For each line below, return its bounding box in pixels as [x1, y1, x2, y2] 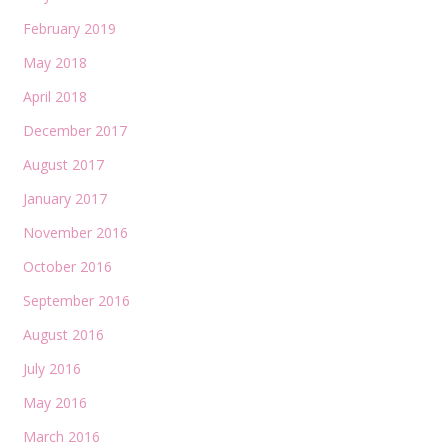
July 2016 [22, 358, 81, 378]
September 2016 [22, 290, 130, 310]
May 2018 [22, 52, 87, 72]
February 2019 [22, 18, 116, 38]
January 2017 [22, 188, 107, 208]
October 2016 [22, 256, 112, 276]
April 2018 [22, 86, 87, 106]
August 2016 [22, 324, 104, 344]
